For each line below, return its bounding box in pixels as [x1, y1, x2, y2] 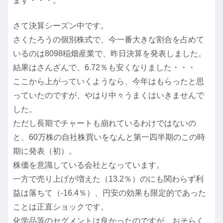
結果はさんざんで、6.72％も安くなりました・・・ [13, 63, 196, 72]
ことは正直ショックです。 [13, 202, 109, 211]
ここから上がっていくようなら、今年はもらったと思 [13, 77, 204, 86]
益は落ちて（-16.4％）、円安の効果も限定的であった [13, 188, 206, 197]
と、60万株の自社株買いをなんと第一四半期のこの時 [13, 132, 205, 141]
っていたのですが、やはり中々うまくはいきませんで [13, 91, 204, 100]
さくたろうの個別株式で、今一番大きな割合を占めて [13, 35, 204, 44]
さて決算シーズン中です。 [13, 21, 109, 30]
